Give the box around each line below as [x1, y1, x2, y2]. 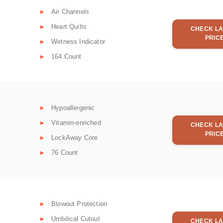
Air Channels [51, 7, 90, 15]
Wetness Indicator [51, 37, 105, 45]
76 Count [51, 148, 78, 156]
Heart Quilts [51, 22, 87, 30]
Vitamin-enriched [51, 118, 101, 126]
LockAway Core [51, 133, 98, 141]
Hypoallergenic [51, 104, 95, 111]
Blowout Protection [51, 200, 108, 208]
